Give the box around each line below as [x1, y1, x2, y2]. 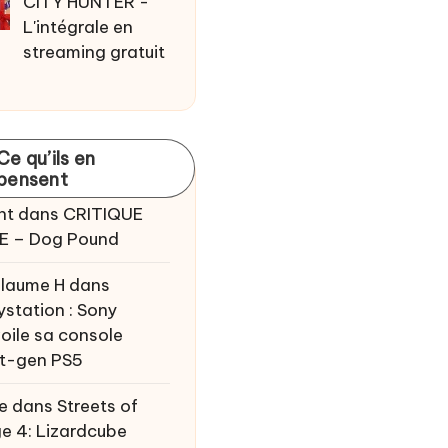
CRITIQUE [63, 202, 143, 225]
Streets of [57, 394, 138, 417]
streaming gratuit [23, 40, 166, 63]
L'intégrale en [23, 15, 134, 38]
